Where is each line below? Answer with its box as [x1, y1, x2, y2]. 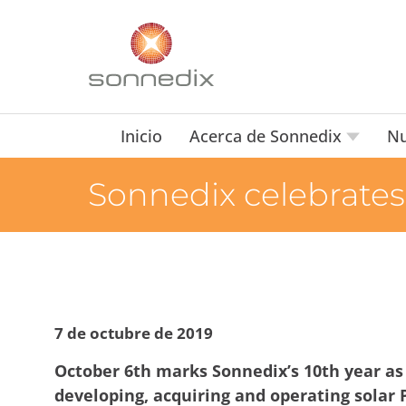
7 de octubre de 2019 [54, 323, 213, 343]
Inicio [120, 125, 162, 147]
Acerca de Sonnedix [188, 125, 346, 147]
